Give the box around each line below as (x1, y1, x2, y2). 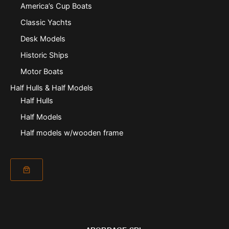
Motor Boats (20, 67, 63, 76)
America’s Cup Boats (20, 2, 92, 11)
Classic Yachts (20, 18, 72, 28)
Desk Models (20, 34, 65, 44)
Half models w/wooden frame (20, 128, 123, 138)
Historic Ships (20, 51, 68, 60)
